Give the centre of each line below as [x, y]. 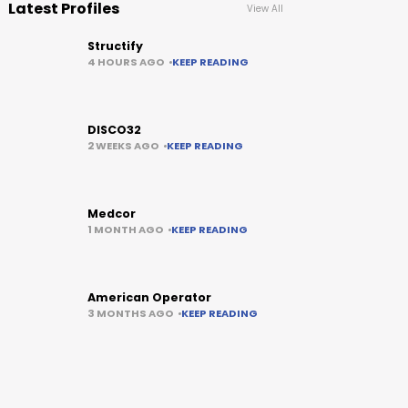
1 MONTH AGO [126, 229]
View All [265, 9]
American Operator [150, 297]
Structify [116, 46]
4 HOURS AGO [127, 62]
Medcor [112, 214]
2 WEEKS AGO [124, 146]
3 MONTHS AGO [131, 313]
